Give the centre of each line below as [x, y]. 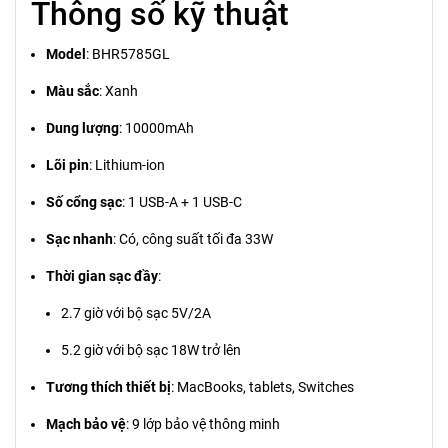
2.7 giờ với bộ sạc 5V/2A [136, 313]
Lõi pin [67, 165]
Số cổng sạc [84, 202]
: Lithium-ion [127, 165]
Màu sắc [72, 91]
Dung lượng [82, 128]
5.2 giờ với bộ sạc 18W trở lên [151, 350]
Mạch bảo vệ [86, 424]
